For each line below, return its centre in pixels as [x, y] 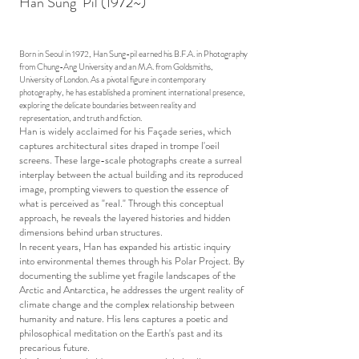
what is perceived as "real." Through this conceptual [121, 203]
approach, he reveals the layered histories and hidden [125, 218]
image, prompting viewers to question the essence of [124, 189]
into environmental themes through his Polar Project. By [132, 261]
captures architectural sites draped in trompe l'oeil [119, 145]
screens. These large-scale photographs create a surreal [131, 160]
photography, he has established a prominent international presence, [132, 92]
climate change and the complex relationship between [127, 304]
